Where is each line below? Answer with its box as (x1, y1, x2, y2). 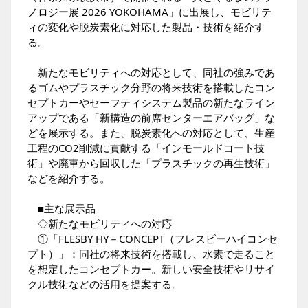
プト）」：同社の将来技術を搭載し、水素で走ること (27, 247, 275, 261)
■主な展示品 (38, 201, 96, 215)
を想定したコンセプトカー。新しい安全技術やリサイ (27, 262, 275, 276)
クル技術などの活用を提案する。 (27, 277, 182, 291)
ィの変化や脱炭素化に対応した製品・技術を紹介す (27, 20, 265, 34)
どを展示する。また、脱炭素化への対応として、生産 (27, 126, 275, 140)
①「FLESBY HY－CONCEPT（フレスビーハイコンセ (27, 232, 278, 245)
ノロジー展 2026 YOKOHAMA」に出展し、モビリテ (27, 5, 272, 19)
